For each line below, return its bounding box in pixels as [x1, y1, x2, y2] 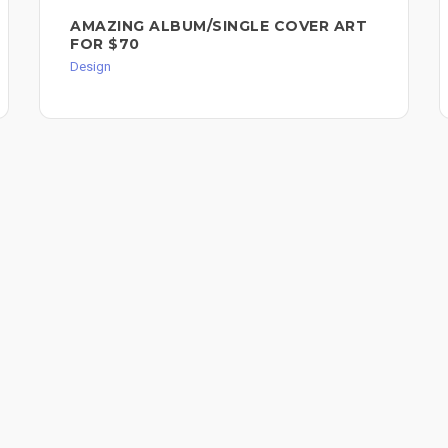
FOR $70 [70, 35, 140, 54]
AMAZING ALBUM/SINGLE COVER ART [70, 17, 367, 36]
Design [70, 59, 111, 75]
